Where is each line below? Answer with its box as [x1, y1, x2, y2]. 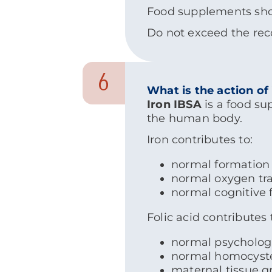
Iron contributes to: [147, 133, 253, 146]
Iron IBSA [147, 98, 202, 111]
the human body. [147, 112, 242, 125]
